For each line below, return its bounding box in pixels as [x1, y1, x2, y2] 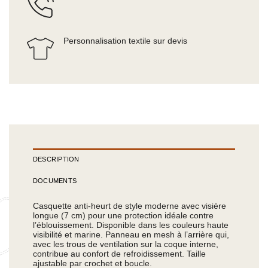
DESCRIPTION [33, 155, 80, 163]
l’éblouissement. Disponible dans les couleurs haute [33, 220, 229, 230]
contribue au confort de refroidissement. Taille [33, 248, 206, 258]
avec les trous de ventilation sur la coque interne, [33, 239, 218, 249]
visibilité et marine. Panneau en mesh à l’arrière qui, [33, 229, 229, 239]
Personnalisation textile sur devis [63, 36, 187, 46]
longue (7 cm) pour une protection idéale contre [33, 210, 214, 220]
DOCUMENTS [33, 176, 77, 184]
